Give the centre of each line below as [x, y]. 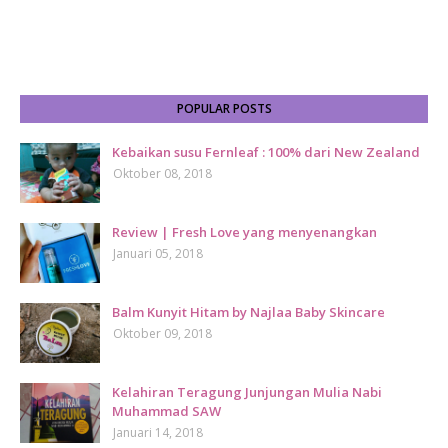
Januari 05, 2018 [158, 253]
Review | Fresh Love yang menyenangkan [244, 232]
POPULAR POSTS [224, 108]
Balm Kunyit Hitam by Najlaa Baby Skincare [248, 312]
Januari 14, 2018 [158, 432]
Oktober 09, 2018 [162, 333]
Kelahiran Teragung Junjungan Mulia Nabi [247, 392]
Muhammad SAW [166, 411]
